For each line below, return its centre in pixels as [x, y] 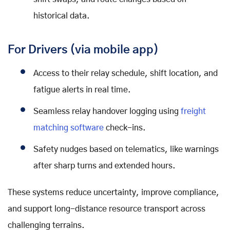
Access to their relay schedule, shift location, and [126, 74]
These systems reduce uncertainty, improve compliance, [113, 193]
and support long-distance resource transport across [107, 209]
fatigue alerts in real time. [82, 90]
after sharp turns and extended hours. [104, 166]
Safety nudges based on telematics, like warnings [126, 150]
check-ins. [125, 128]
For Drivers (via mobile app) [83, 50]
